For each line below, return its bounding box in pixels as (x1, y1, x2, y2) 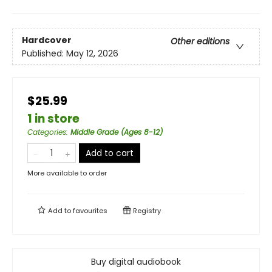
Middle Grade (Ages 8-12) (70, 127, 163, 138)
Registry (131, 206, 161, 216)
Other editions (171, 35, 229, 47)
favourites (73, 206, 107, 216)
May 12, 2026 (66, 47, 118, 59)
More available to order (27, 168, 107, 178)
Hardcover (22, 33, 72, 46)
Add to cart (86, 147, 134, 160)
